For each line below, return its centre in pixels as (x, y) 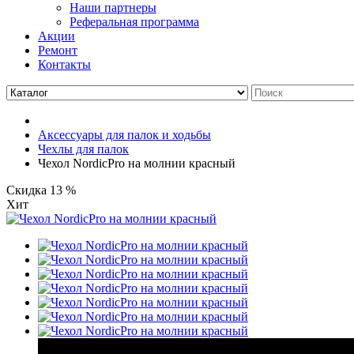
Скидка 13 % (41, 190)
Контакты (64, 64)
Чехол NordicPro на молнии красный (137, 163)
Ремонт (58, 50)
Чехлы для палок (83, 149)
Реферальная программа (134, 21)
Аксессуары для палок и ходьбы (124, 134)
